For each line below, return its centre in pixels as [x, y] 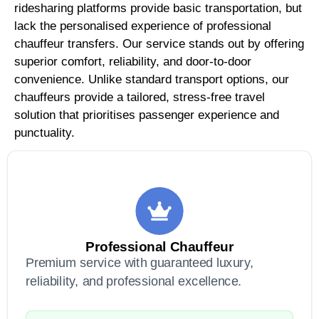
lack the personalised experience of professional [143, 26]
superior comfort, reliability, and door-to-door [133, 61]
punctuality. [45, 132]
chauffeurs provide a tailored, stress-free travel [140, 97]
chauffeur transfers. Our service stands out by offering [159, 43]
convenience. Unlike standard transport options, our [152, 79]
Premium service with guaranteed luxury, [140, 263]
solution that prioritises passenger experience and [147, 115]
